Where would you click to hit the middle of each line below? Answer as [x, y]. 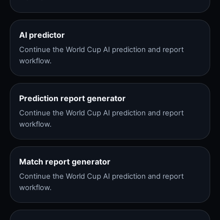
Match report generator [65, 162]
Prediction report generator [72, 98]
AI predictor [42, 35]
